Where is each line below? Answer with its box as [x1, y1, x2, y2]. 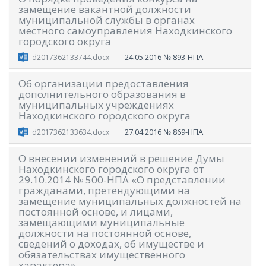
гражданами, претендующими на [18, 183, 190, 197]
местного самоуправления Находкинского [18, 23, 232, 37]
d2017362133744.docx [31, 52, 109, 63]
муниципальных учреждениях [18, 98, 174, 112]
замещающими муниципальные [18, 215, 185, 229]
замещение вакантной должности [18, 2, 191, 16]
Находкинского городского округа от [18, 161, 204, 176]
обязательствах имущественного [18, 247, 185, 261]
